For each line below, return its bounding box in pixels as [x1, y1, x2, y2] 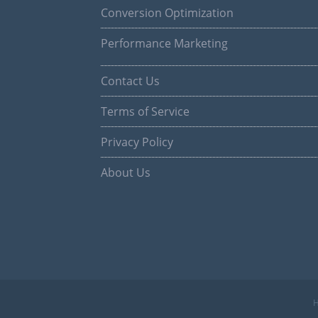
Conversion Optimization [101, 5, 234, 21]
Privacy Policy [101, 134, 173, 150]
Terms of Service [101, 104, 190, 119]
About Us [101, 165, 150, 180]
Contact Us [101, 73, 160, 89]
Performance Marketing [101, 35, 228, 51]
